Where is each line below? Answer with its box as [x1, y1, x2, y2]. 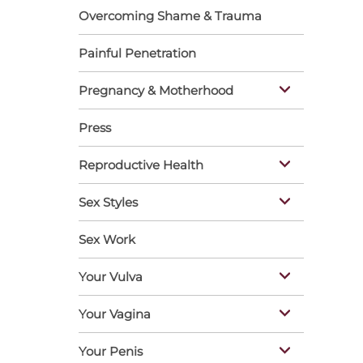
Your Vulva [79, 269, 143, 284]
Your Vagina [79, 306, 151, 322]
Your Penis [79, 344, 143, 359]
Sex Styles [79, 194, 138, 210]
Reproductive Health [79, 157, 203, 173]
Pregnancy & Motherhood [79, 83, 233, 98]
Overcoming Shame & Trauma [79, 8, 262, 23]
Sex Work [79, 232, 135, 247]
